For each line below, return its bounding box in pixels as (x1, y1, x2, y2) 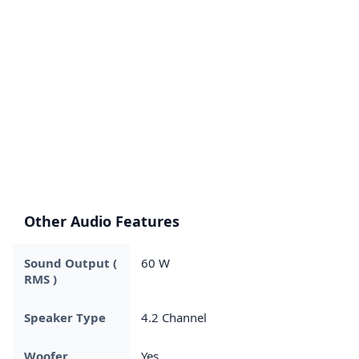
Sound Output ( (24, 254, 117, 271)
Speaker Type (24, 309, 106, 325)
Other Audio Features (24, 211, 179, 231)
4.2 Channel (141, 309, 207, 325)
